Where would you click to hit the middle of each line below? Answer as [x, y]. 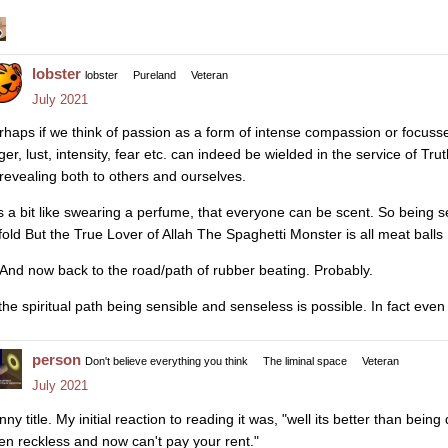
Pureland [154, 74]
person [56, 360]
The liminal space [305, 361]
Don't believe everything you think [166, 361]
